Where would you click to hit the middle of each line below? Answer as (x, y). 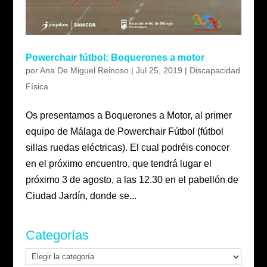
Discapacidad (215, 71)
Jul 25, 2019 (159, 71)
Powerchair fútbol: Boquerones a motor (115, 58)
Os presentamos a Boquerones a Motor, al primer (128, 116)
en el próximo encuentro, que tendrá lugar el (118, 164)
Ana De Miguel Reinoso (84, 71)
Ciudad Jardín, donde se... (81, 196)
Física (37, 87)
